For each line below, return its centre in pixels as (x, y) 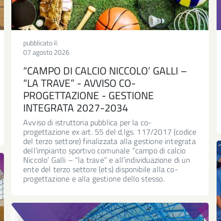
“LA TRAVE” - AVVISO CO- (79, 83)
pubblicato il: (41, 42)
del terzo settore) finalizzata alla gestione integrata (110, 141)
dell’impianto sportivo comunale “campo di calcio (105, 150)
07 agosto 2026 (46, 52)
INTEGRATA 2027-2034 (76, 107)
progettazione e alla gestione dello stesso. (94, 178)
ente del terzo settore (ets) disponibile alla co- (101, 169)
